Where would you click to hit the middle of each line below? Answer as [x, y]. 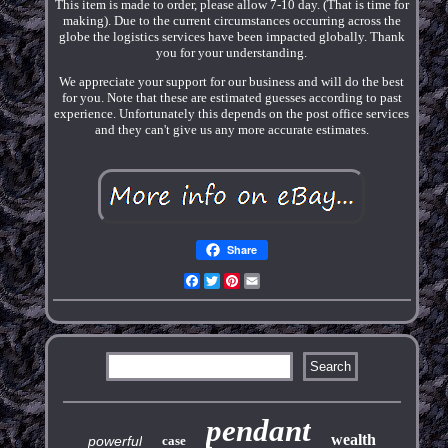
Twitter [240, 280]
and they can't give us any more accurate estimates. [231, 129]
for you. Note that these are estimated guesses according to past [231, 97]
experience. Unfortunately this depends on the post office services [232, 113]
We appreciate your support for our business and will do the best [232, 81]
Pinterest [264, 280]
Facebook [227, 280]
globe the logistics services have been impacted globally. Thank [231, 36]
